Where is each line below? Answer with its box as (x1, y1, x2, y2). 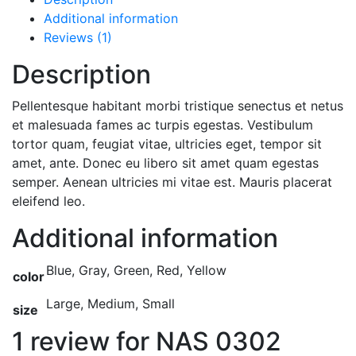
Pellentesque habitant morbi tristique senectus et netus (12, 97, 343, 114)
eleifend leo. (12, 192, 85, 209)
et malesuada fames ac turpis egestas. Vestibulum (12, 116, 313, 133)
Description (12, 58, 151, 90)
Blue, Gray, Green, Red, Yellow (46, 261, 226, 278)
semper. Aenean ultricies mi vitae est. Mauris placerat (12, 173, 332, 190)
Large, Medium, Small (46, 295, 175, 311)
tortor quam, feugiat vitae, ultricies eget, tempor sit (12, 135, 322, 152)
